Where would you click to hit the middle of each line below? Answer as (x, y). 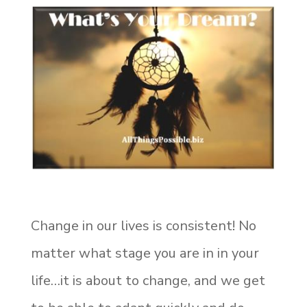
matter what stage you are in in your (145, 254)
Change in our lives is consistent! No (143, 226)
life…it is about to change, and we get (148, 281)
